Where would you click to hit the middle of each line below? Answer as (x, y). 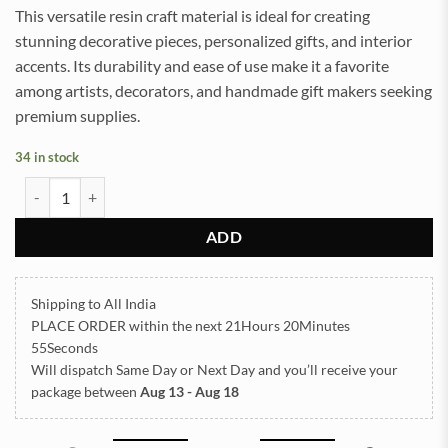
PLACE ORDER (78, 326)
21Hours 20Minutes (287, 326)
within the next (175, 326)
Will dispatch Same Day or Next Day (143, 370)
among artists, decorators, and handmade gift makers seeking (223, 90)
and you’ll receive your (326, 370)
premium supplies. (77, 115)
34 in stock (47, 156)
